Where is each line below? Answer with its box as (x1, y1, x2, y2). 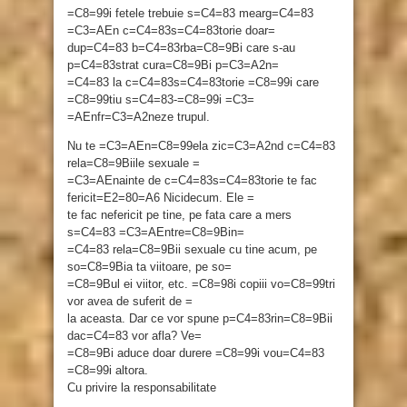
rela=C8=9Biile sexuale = (67, 156, 200, 171)
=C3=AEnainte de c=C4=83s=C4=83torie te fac (67, 174, 317, 188)
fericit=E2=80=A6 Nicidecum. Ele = (67, 191, 254, 205)
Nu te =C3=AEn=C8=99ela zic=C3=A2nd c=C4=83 (67, 139, 335, 154)
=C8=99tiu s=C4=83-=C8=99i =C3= (67, 93, 254, 107)
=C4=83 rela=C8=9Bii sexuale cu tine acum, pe (67, 243, 317, 257)
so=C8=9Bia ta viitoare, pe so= (67, 260, 232, 274)
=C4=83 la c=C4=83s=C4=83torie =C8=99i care (67, 75, 319, 90)
